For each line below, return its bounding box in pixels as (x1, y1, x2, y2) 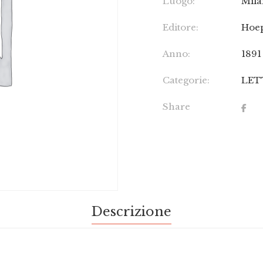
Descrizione (92, 203, 171, 220)
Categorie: (163, 75, 210, 86)
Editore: (163, 22, 199, 33)
